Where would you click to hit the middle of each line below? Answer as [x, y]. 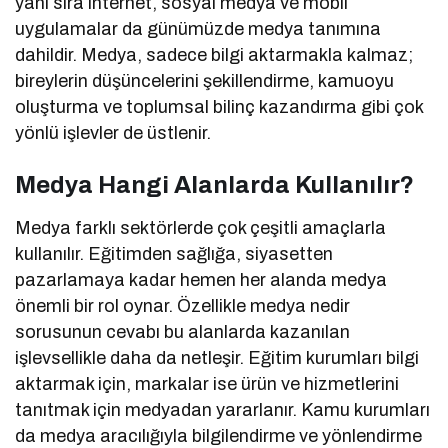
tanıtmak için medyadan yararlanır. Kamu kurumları [223, 410]
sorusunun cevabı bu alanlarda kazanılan [183, 332]
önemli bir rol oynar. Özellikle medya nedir [183, 306]
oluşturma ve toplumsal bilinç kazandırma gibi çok [219, 107]
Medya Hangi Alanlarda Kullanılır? [214, 185]
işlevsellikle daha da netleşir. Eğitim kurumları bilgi [217, 358]
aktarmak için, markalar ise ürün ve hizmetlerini [207, 384]
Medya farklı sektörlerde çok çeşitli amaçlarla [201, 228]
